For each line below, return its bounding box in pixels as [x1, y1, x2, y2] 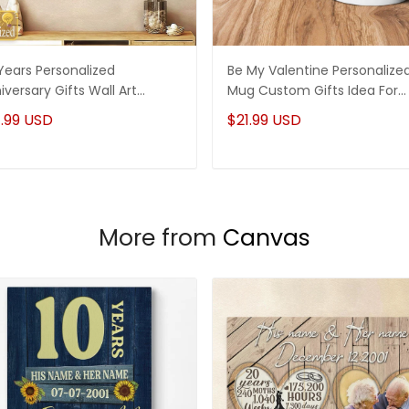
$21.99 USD [227, 109, 301, 131]
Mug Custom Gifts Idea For [227, 80, 398, 100]
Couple [227, 100, 273, 120]
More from [99, 221, 223, 254]
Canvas [223, 221, 310, 254]
